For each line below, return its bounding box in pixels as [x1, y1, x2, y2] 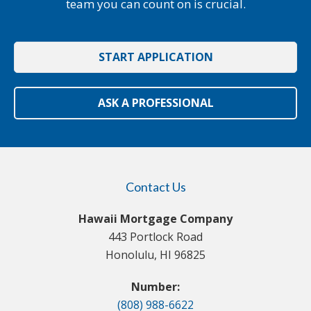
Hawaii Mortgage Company [78, 211, 233, 227]
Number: [131, 279, 180, 295]
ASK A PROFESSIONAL [97, 95, 214, 111]
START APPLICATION [98, 49, 213, 65]
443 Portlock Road [108, 229, 203, 245]
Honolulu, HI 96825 [106, 247, 205, 263]
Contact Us [125, 179, 186, 195]
